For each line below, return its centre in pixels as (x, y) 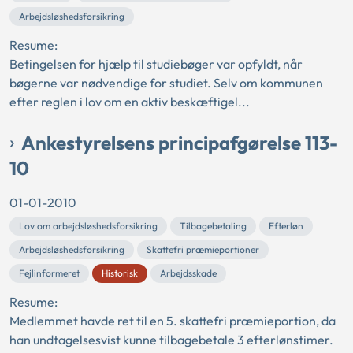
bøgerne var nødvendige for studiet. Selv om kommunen (166, 83)
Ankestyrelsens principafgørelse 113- (180, 143)
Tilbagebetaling (213, 226)
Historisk (120, 273)
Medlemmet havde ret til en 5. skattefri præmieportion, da (173, 321)
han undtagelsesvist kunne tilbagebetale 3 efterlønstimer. (171, 340)
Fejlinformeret (49, 273)
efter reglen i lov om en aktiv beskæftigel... (130, 102)
